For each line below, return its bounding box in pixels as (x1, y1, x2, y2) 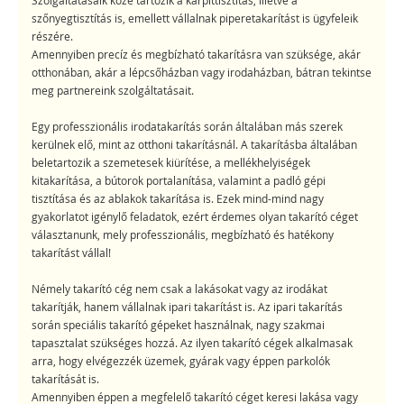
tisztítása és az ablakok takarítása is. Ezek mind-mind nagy (32, 191, 324, 207)
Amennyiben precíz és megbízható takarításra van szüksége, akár (32, 47, 361, 62)
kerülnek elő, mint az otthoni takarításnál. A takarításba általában (32, 137, 357, 152)
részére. (32, 29, 73, 44)
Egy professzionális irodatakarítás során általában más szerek (32, 119, 343, 134)
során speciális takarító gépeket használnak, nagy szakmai (32, 317, 325, 333)
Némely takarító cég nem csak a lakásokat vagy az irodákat (32, 281, 327, 297)
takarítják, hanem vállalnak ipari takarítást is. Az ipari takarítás (32, 299, 343, 315)
